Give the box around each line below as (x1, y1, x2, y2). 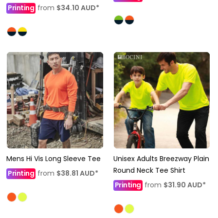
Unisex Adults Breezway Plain (113, 153, 209, 163)
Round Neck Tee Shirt (113, 165, 185, 175)
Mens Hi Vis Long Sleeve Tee (6, 153, 101, 163)
